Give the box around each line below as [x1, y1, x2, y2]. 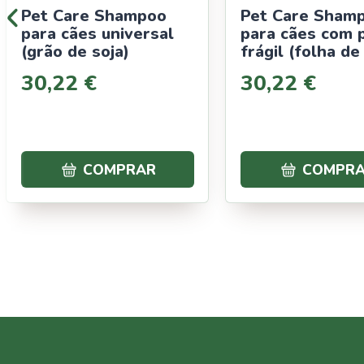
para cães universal [20, 22, 174, 45]
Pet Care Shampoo [20, 4, 167, 27]
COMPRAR [83, 159, 156, 180]
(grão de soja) [20, 40, 129, 63]
